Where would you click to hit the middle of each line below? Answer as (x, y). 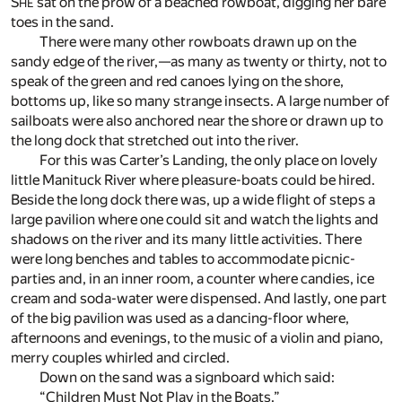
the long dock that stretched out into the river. (155, 141)
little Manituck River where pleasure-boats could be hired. (193, 180)
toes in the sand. (62, 22)
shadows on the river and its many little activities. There (186, 240)
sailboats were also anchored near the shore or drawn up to (197, 121)
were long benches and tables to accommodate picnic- (183, 259)
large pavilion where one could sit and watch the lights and (195, 220)
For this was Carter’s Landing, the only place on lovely (209, 161)
